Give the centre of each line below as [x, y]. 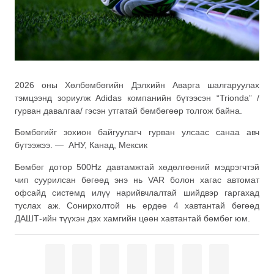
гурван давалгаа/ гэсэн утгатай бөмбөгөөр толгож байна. [128, 110]
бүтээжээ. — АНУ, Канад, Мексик [81, 145]
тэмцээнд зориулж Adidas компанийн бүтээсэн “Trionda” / [137, 98]
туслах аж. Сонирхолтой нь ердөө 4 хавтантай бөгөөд [137, 205]
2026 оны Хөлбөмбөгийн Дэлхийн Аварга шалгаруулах [137, 85]
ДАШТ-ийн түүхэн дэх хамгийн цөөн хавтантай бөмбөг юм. [132, 218]
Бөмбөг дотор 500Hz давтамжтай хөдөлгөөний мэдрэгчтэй [137, 167]
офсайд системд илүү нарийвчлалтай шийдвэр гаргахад [137, 192]
